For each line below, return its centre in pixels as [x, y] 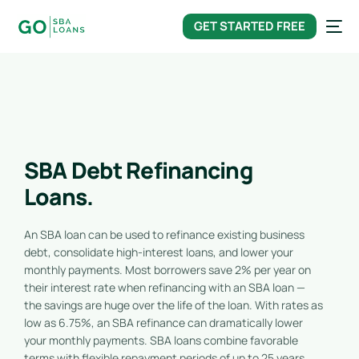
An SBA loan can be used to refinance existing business [164, 234]
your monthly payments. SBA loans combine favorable [161, 340]
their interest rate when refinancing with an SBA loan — [165, 287]
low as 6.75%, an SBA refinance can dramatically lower [163, 322]
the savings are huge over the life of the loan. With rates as [173, 305]
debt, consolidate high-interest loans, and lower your [159, 252]
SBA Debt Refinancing [138, 169]
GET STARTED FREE [249, 26]
